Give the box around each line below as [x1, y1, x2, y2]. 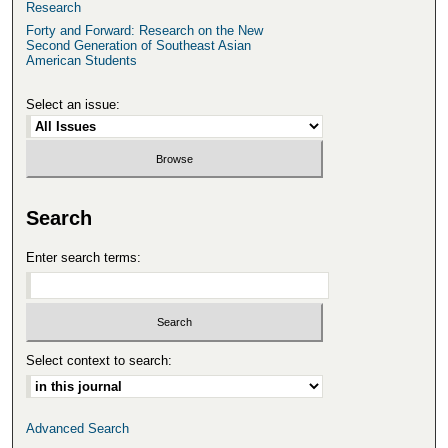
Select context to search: [26, 352, 173, 368]
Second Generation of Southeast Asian [26, 37, 252, 53]
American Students [26, 52, 138, 68]
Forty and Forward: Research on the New [26, 22, 264, 38]
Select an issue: [26, 96, 121, 112]
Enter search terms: [26, 250, 142, 266]
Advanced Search [26, 420, 130, 436]
